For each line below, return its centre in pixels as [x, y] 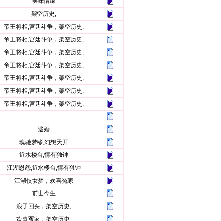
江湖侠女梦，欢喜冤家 [44, 181]
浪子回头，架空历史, [44, 206]
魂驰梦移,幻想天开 [44, 142]
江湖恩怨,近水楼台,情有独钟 [44, 168]
